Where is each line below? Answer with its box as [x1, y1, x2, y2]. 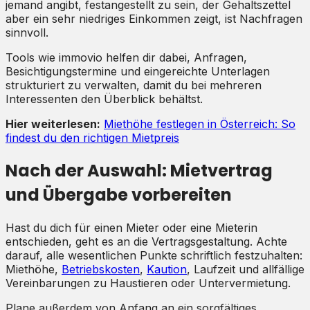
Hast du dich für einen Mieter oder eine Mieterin [6, 220, 257, 235]
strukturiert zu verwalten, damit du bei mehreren [6, 77, 262, 92]
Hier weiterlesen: [6, 116, 100, 131]
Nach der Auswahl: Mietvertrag [6, 158, 273, 182]
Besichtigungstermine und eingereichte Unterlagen [6, 64, 270, 78]
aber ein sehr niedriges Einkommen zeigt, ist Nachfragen [6, 11, 302, 26]
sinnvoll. [6, 25, 48, 39]
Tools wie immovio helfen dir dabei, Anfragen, [6, 50, 247, 64]
